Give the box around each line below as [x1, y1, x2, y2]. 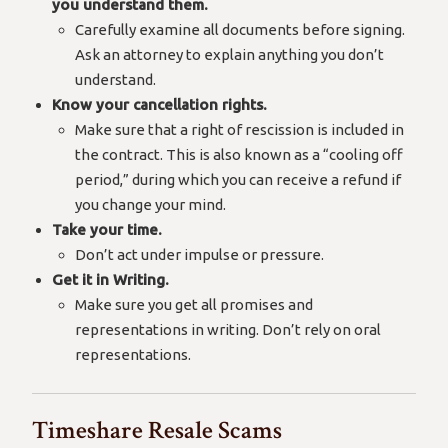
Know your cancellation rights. [52, 95, 268, 113]
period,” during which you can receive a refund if [74, 170, 401, 188]
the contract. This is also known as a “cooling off [74, 145, 403, 163]
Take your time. [52, 220, 163, 238]
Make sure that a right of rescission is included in [74, 120, 404, 138]
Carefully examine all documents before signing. [74, 20, 405, 38]
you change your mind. [74, 195, 226, 213]
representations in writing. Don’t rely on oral [74, 320, 381, 338]
